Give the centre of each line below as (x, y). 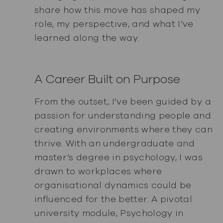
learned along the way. (87, 38)
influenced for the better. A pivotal (113, 199)
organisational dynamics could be (113, 185)
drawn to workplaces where (98, 171)
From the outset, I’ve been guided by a (122, 101)
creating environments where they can (123, 129)
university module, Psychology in (109, 213)
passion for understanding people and (123, 115)
